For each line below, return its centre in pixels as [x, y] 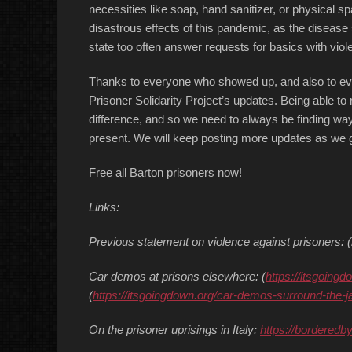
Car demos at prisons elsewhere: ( [177, 276]
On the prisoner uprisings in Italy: [174, 330]
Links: [104, 207]
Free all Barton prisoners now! [165, 172]
